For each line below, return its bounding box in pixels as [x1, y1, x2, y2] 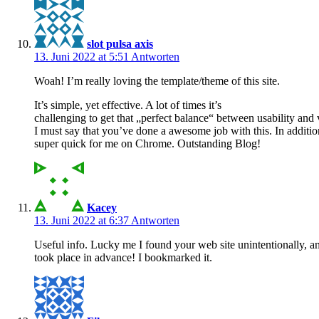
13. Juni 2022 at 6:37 [34, 214, 131, 226]
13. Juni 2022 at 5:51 [34, 50, 131, 63]
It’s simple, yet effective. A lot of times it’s [34, 98, 221, 111]
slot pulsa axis [87, 37, 153, 50]
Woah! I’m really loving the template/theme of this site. [34, 74, 280, 87]
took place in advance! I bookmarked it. [34, 251, 212, 263]
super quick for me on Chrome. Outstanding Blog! [34, 137, 261, 150]
